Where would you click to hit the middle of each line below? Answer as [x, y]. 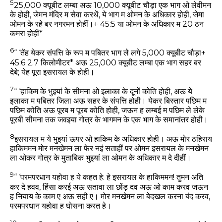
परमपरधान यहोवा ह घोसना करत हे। [61, 206]
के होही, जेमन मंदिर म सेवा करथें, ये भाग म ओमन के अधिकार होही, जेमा [107, 15]
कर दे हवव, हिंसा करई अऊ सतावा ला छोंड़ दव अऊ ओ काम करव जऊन [109, 187]
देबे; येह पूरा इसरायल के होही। [52, 72]
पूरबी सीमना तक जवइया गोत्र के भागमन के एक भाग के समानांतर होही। [109, 120]
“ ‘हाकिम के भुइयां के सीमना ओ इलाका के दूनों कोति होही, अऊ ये [103, 92]
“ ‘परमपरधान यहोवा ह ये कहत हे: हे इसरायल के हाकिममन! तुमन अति [109, 177]
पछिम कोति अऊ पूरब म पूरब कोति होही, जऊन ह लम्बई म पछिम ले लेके [107, 111]
